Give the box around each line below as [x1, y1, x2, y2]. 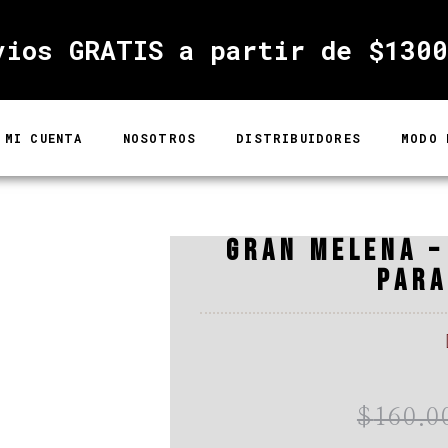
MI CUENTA [4, 130, 83, 146]
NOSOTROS [122, 130, 197, 146]
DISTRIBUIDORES [236, 130, 361, 146]
